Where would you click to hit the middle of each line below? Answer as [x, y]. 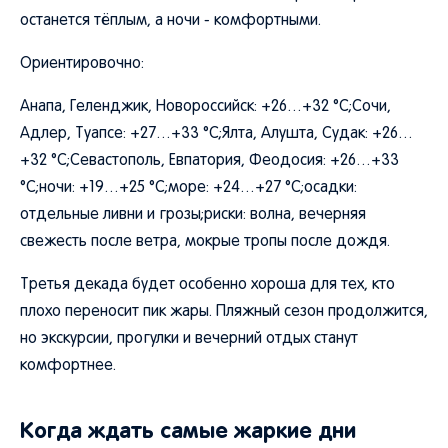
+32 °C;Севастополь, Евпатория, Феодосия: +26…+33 [209, 161]
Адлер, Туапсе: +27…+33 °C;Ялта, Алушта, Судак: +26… [216, 134]
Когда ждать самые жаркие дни [188, 430]
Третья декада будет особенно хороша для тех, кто [207, 285]
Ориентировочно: [82, 64]
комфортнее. [68, 366]
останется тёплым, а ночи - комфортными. [170, 21]
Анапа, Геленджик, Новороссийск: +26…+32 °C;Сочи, [205, 107]
